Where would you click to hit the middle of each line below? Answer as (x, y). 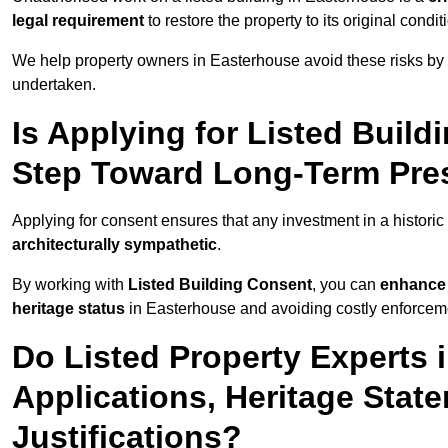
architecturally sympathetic (114, 245)
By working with (70, 285)
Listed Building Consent (220, 285)
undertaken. (54, 85)
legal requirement (78, 21)
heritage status (68, 309)
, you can (346, 285)
